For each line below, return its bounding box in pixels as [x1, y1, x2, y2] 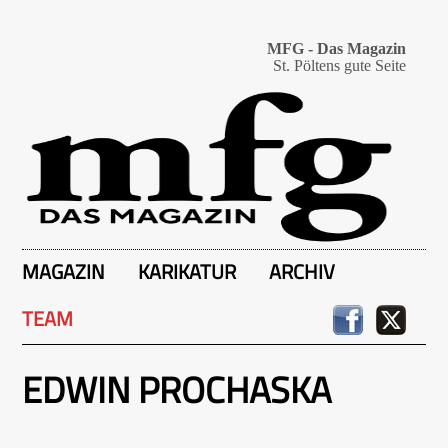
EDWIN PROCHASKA [22, 362, 331, 417]
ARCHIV [269, 256, 335, 287]
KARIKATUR [138, 256, 236, 287]
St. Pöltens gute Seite [273, 57, 406, 74]
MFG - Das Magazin [267, 40, 406, 57]
